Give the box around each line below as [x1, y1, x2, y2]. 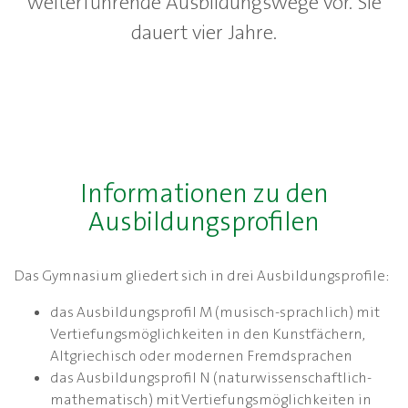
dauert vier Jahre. [131, 18, 277, 46]
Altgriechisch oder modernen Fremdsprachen [50, 345, 352, 365]
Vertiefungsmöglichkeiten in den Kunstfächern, [50, 323, 365, 343]
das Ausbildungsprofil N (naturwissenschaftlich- [50, 367, 372, 387]
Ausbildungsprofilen [88, 204, 320, 239]
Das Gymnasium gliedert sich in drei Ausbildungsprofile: [14, 265, 389, 285]
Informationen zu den [79, 176, 329, 210]
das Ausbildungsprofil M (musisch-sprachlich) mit [50, 301, 380, 321]
